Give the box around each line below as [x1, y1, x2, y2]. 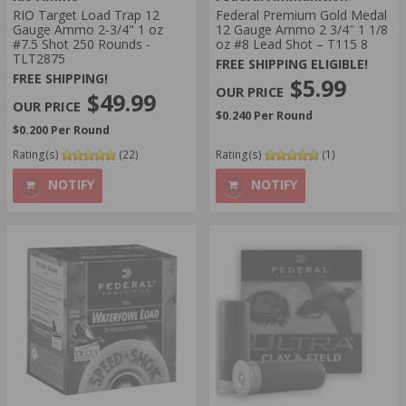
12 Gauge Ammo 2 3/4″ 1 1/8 [216, 20, 388, 38]
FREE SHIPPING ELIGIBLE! [216, 54, 368, 72]
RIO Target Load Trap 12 [13, 5, 159, 24]
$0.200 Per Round [13, 121, 110, 138]
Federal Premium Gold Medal [216, 5, 387, 24]
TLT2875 [13, 49, 65, 67]
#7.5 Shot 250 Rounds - [13, 34, 150, 53]
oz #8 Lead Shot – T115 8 [216, 34, 368, 53]
